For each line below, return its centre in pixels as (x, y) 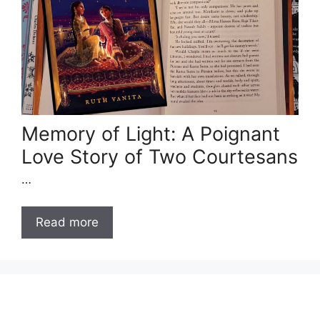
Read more (67, 222)
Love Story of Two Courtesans (160, 156)
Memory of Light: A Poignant (151, 134)
